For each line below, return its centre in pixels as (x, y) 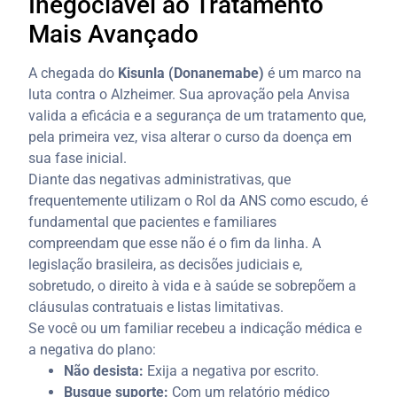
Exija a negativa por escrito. (232, 370)
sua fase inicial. (78, 158)
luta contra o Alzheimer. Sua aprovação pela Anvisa (190, 94)
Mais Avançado (114, 34)
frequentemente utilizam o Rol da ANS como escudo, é (198, 200)
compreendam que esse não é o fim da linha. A (175, 243)
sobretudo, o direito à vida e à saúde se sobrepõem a (193, 285)
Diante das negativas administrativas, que (160, 179)
